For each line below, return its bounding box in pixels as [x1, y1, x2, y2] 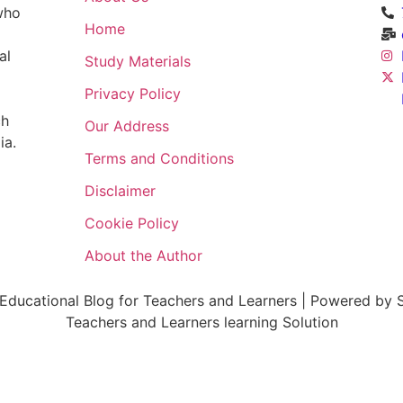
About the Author [84, 246, 202, 264]
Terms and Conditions [84, 149, 234, 167]
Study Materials [84, 52, 191, 70]
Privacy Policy [84, 85, 181, 103]
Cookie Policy [84, 214, 179, 232]
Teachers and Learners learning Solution [65, 313, 338, 331]
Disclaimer [84, 182, 156, 200]
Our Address [84, 117, 169, 135]
